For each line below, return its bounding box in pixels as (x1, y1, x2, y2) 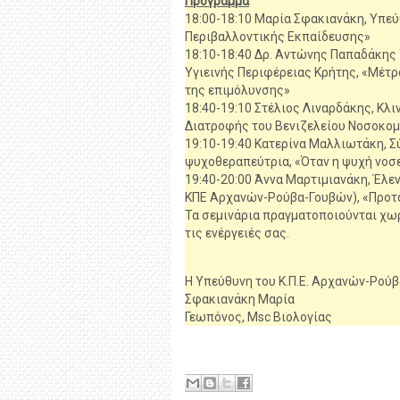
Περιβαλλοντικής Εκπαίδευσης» (185, 29, 371, 44)
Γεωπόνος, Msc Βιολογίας (185, 310, 332, 324)
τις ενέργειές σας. (185, 226, 289, 240)
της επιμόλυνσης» (185, 83, 290, 97)
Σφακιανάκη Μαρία (185, 292, 295, 306)
